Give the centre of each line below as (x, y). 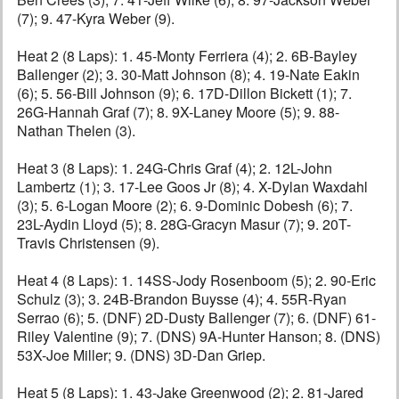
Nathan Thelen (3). (76, 131)
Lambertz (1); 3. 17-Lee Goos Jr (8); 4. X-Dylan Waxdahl (192, 187)
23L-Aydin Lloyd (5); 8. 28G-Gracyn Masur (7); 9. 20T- (184, 224)
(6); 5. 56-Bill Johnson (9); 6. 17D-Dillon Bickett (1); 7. (184, 94)
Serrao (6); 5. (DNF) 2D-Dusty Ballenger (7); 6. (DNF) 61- (196, 318)
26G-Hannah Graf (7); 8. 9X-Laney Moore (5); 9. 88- (178, 112)
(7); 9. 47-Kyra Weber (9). (96, 19)
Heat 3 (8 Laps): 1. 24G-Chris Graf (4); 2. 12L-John (175, 168)
